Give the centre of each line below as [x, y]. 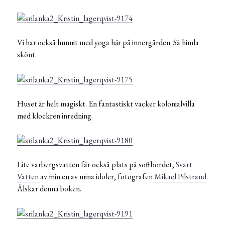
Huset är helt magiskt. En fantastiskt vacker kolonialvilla [106, 103]
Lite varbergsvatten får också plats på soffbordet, [96, 165]
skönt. [27, 54]
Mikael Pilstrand [180, 177]
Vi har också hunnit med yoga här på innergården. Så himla [108, 42]
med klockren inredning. [55, 116]
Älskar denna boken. [49, 189]
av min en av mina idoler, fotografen [97, 177]
